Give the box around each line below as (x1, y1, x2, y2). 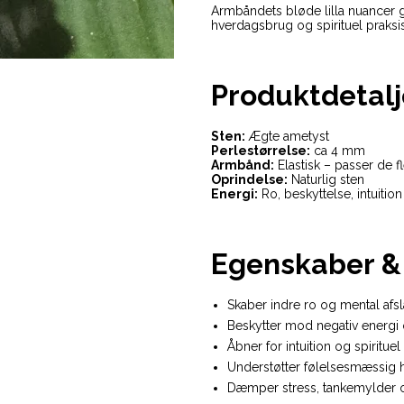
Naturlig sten (288, 171, 364, 187)
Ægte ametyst (245, 128, 329, 143)
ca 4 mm (310, 142, 365, 158)
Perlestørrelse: (211, 142, 310, 158)
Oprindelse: (211, 171, 288, 187)
